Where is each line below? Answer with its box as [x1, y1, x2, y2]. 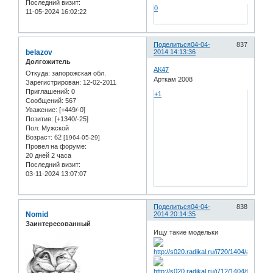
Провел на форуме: [26, 143, 87, 151]
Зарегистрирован [26, 79, 79, 87]
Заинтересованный [26, 220, 91, 228]
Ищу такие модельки [154, 228, 219, 236]
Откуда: [26, 69, 50, 77]
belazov [26, 48, 52, 57]
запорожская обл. [50, 69, 106, 77]
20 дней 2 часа [26, 152, 71, 160]
